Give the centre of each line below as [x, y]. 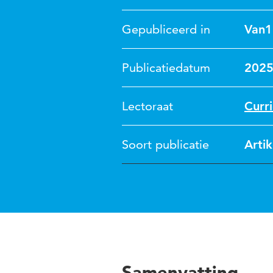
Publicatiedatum [166, 68]
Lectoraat [147, 106]
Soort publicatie [165, 144]
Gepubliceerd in [166, 29]
